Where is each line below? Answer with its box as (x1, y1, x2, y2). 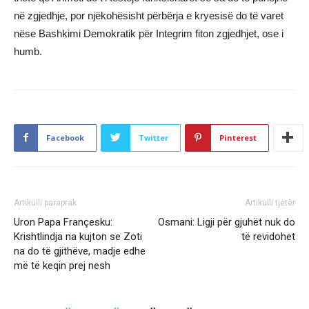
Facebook (46, 132, 84, 143)
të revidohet (241, 230, 295, 243)
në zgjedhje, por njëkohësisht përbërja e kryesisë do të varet (14, 9, 283, 21)
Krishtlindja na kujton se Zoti (14, 230, 142, 243)
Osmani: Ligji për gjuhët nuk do (158, 215, 295, 228)
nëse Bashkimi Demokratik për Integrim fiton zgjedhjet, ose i (14, 27, 283, 39)
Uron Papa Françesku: (14, 215, 112, 228)
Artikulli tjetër (245, 197, 295, 208)
